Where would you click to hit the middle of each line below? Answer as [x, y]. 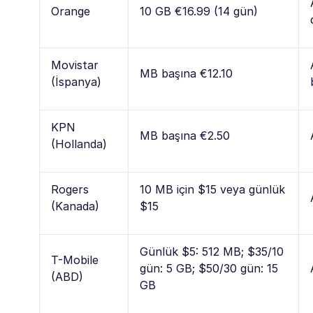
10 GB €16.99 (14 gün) [199, 11]
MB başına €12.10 [186, 73]
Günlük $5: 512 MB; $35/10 [212, 251]
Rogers [70, 189]
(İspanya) [76, 81]
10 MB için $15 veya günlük [212, 189]
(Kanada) [75, 206]
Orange [71, 11]
